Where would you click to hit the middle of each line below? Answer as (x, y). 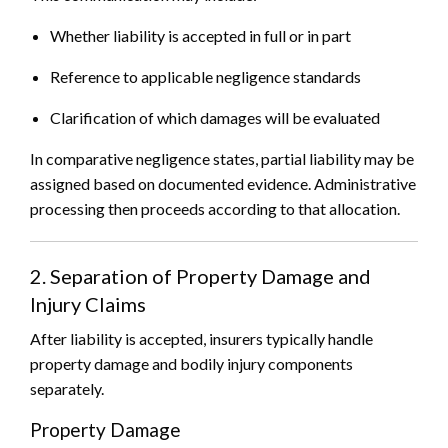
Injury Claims (88, 304)
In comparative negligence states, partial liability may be (222, 159)
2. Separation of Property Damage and (200, 276)
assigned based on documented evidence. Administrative (223, 184)
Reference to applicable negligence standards (205, 77)
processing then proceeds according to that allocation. (215, 209)
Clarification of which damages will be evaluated (215, 118)
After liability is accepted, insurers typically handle (201, 339)
